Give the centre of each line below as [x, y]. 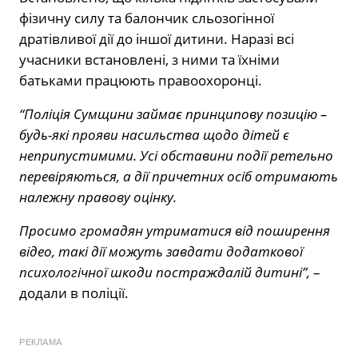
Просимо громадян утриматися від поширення [175, 231]
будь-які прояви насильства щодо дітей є [154, 135]
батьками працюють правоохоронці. [141, 81]
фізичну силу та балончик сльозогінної [147, 18]
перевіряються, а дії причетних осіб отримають [179, 177]
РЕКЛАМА [41, 342]
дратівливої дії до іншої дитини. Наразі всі [157, 39]
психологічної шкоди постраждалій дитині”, [165, 272]
